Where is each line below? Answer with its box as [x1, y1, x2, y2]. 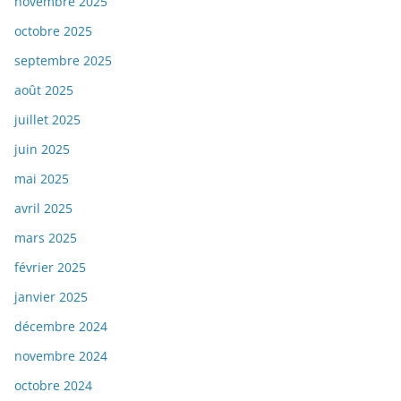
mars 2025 [14, 229, 77, 247]
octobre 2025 [14, 22, 92, 40]
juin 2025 [14, 141, 70, 158]
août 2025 [14, 81, 73, 99]
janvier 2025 [14, 288, 88, 306]
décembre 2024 [14, 318, 107, 336]
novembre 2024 [14, 347, 107, 365]
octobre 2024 [14, 377, 92, 395]
